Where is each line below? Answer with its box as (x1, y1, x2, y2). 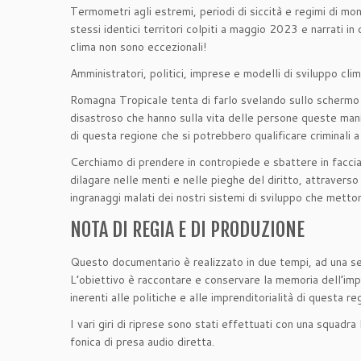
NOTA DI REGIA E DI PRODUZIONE (70, 217, 305, 242)
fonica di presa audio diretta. (70, 333, 214, 350)
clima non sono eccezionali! (70, 38, 206, 55)
